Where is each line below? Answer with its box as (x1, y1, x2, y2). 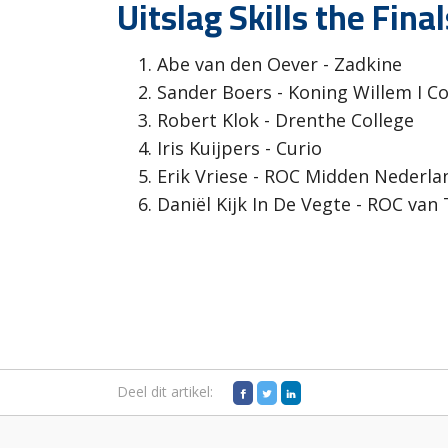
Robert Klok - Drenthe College (157, 108, 414, 132)
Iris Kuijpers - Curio (157, 136, 322, 160)
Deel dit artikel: (117, 382, 213, 401)
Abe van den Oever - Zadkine (157, 52, 402, 76)
